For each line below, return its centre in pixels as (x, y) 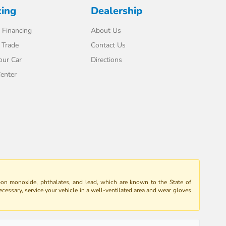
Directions (107, 60)
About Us (106, 31)
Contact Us (108, 45)
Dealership (117, 11)
